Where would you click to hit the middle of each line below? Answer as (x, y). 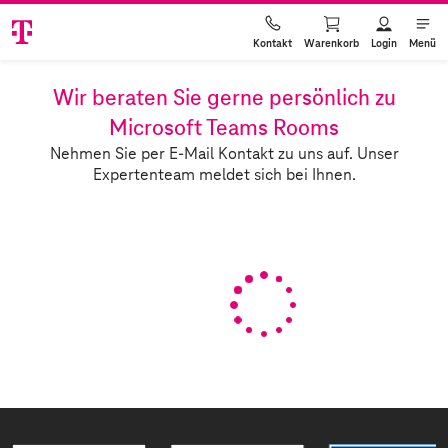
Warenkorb (331, 42)
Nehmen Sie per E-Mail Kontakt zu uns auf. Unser (224, 154)
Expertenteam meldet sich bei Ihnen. (224, 175)
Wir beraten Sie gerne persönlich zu (224, 99)
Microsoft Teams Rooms (224, 129)
